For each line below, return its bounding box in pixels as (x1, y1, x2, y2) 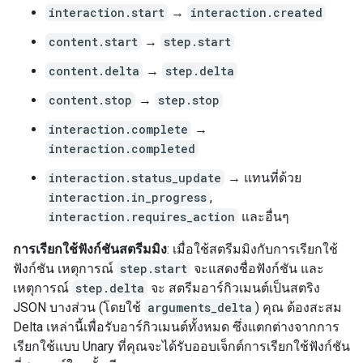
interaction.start (49, 5, 164, 20)
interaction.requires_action (49, 209, 235, 224)
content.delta (49, 63, 139, 79)
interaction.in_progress (49, 190, 207, 205)
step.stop (158, 92, 220, 108)
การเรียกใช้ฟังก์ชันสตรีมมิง (13, 241, 167, 257)
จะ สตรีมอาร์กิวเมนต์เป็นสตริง (147, 280, 320, 296)
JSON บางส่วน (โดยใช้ (13, 300, 144, 315)
